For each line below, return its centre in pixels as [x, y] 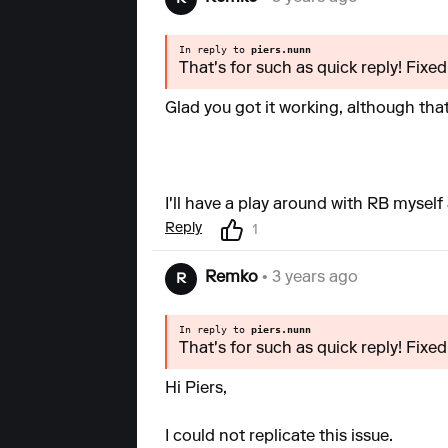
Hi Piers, [196, 389]
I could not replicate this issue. [279, 437]
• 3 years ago [308, 278]
